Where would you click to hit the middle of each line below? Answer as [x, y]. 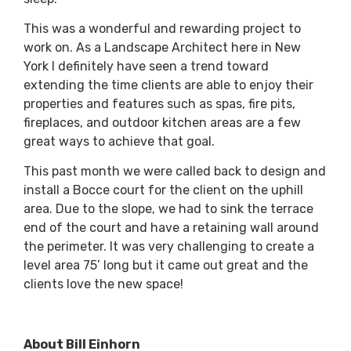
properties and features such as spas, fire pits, [159, 104]
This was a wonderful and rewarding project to [162, 29]
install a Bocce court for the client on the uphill [163, 190]
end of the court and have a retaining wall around [171, 228]
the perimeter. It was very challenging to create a [169, 247]
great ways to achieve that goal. [119, 142]
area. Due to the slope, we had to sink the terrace [168, 209]
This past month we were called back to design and [175, 172]
